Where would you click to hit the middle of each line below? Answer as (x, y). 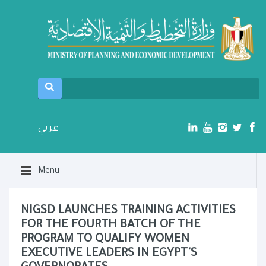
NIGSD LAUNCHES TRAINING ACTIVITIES (128, 212)
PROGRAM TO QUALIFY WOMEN (105, 240)
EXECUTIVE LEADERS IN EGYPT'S (109, 254)
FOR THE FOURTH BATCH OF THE (111, 226)
